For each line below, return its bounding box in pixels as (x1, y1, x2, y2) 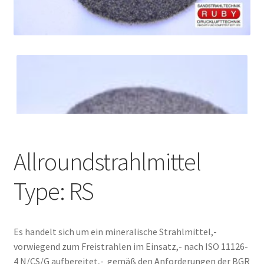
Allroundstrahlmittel (13, 146, 201, 177)
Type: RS (13, 176, 94, 207)
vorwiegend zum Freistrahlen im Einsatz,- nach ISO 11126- (13, 240, 248, 253)
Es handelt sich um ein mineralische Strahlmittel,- (13, 226, 217, 238)
